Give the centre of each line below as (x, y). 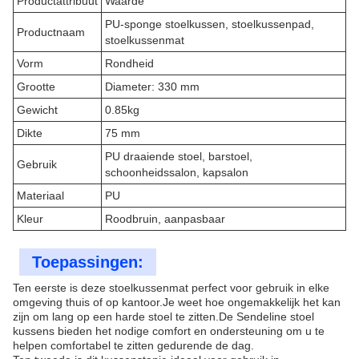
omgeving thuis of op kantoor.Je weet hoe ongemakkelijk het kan (177, 302)
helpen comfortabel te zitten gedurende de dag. (133, 345)
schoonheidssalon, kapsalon (177, 172)
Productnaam (51, 32)
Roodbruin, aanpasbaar (165, 219)
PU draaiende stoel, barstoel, (179, 156)
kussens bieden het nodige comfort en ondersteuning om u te (169, 331)
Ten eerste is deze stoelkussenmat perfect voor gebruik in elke (171, 288)
